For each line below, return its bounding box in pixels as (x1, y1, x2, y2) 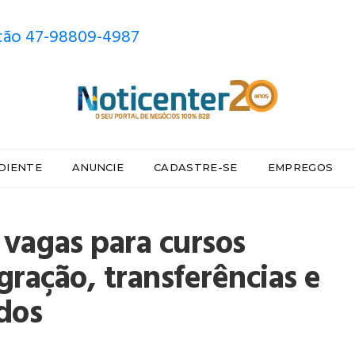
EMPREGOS (267, 161, 334, 174)
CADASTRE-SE (154, 161, 238, 174)
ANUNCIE (71, 161, 124, 174)
